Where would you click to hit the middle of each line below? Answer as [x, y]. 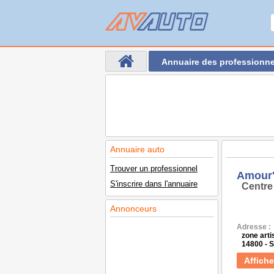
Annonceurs [133, 209]
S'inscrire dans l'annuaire [154, 184]
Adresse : [254, 227]
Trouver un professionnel [154, 168]
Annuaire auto [137, 149]
